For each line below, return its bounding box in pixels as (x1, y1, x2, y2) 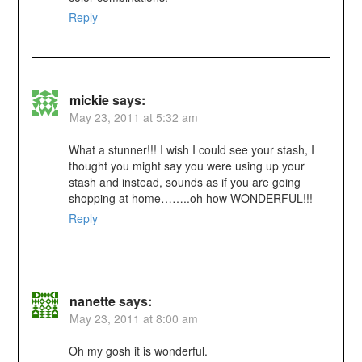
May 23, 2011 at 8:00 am (69, 310, 198, 327)
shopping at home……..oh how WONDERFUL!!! (68, 190, 313, 207)
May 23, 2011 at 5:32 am (69, 109, 198, 126)
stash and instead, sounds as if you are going (68, 174, 301, 191)
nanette (69, 292, 116, 311)
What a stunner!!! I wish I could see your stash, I (68, 141, 314, 158)
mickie (69, 90, 109, 110)
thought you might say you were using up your (68, 158, 305, 175)
